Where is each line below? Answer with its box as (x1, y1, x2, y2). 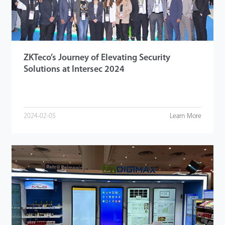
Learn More (170, 113, 202, 121)
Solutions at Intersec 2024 (23, 64, 125, 74)
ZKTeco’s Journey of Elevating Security (23, 53, 170, 63)
